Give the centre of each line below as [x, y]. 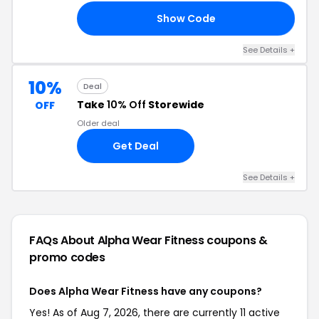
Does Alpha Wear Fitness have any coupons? [146, 291]
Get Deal [136, 146]
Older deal [98, 123]
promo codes [67, 257]
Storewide [175, 105]
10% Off [126, 105]
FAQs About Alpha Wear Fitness [118, 240]
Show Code [186, 18]
